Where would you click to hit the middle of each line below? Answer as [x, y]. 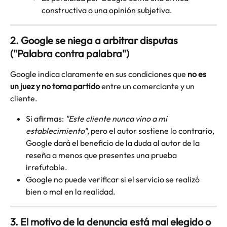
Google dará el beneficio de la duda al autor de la [113, 143]
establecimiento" [56, 130]
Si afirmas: [46, 118]
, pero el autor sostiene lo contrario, [152, 130]
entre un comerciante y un [148, 86]
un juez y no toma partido [55, 86]
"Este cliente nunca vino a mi [117, 118]
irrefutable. [47, 167]
